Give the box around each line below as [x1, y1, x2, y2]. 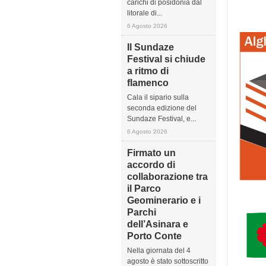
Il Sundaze [127, 42, 174, 52]
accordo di [127, 160, 175, 170]
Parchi [127, 207, 156, 217]
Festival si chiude [127, 54, 205, 64]
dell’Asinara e [127, 219, 188, 229]
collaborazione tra [127, 172, 208, 182]
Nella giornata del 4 [127, 246, 191, 255]
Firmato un [127, 148, 176, 158]
